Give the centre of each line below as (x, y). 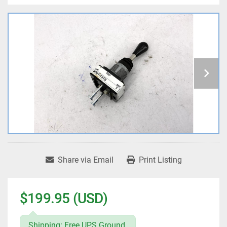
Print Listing (160, 160)
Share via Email (85, 160)
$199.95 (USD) (64, 199)
